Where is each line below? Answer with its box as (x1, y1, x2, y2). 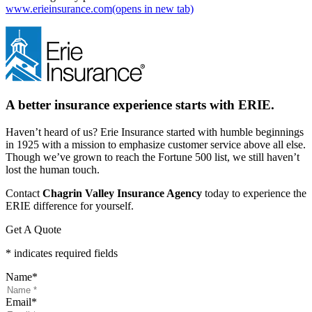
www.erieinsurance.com (6, 3, 112, 15)
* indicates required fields (6, 247, 118, 259)
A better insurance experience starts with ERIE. (6, 97, 274, 113)
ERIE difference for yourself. (6, 199, 134, 212)
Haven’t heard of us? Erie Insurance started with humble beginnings (6, 125, 304, 138)
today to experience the (202, 187, 306, 199)
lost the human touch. (6, 163, 100, 175)
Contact (6, 187, 42, 199)
